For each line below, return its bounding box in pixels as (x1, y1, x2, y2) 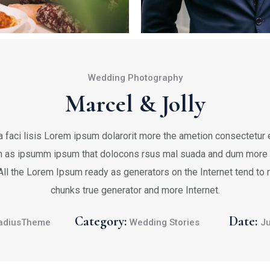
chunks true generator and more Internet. (50, 184, 220, 196)
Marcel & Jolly (64, 89, 206, 118)
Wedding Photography (87, 72, 183, 83)
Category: (75, 213, 127, 229)
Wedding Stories (130, 216, 199, 228)
